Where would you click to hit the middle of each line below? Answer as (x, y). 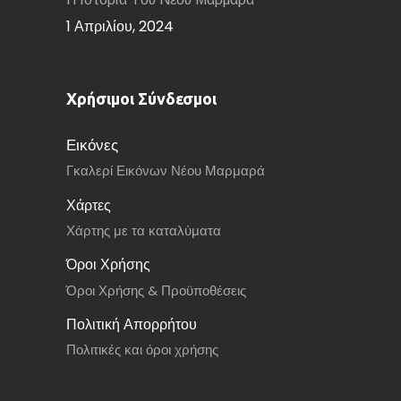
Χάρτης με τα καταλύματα (144, 230)
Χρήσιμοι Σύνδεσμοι (141, 99)
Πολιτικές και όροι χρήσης (142, 350)
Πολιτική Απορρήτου (132, 325)
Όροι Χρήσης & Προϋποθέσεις (156, 290)
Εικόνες (92, 145)
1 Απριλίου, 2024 (120, 27)
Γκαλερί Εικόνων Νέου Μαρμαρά (166, 171)
